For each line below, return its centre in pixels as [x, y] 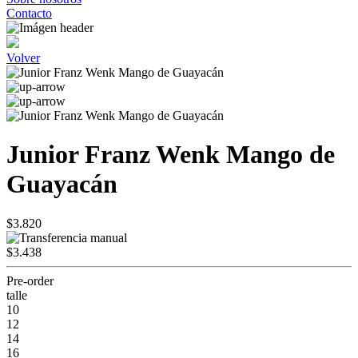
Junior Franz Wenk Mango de [171, 155]
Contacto [29, 13]
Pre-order [30, 280]
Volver [23, 58]
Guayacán [62, 184]
